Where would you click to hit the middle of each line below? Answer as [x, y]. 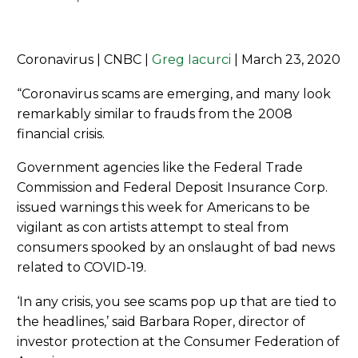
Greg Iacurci [191, 60]
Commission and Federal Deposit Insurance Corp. [172, 188]
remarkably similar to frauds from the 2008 [155, 113]
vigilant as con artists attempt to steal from [153, 228]
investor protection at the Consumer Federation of [178, 341]
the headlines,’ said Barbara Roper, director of [161, 321]
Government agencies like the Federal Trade [160, 168]
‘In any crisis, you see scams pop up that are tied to [177, 301]
